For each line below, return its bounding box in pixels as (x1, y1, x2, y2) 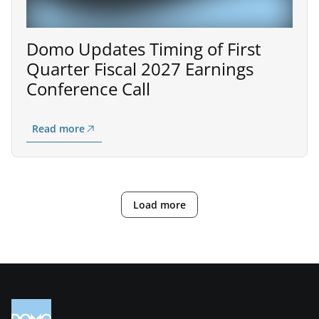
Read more (32, 121, 85, 135)
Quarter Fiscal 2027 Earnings (26, 56, 253, 80)
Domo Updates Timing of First (26, 36, 261, 61)
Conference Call (26, 76, 150, 100)
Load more (132, 197, 186, 211)
